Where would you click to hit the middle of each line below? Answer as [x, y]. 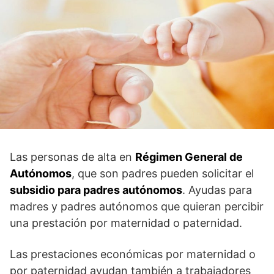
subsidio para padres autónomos [96, 190]
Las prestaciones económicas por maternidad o [133, 254]
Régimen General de [189, 157]
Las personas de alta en [72, 157]
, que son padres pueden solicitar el [163, 173]
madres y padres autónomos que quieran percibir [137, 206]
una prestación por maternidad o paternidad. [126, 223]
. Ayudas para [217, 190]
